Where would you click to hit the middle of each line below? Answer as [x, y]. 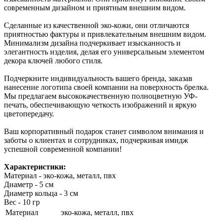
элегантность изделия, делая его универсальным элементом [104, 52]
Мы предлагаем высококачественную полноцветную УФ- [101, 96]
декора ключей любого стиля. [53, 60]
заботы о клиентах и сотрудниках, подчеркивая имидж [96, 140]
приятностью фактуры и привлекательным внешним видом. [105, 34]
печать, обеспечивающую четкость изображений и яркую [100, 105]
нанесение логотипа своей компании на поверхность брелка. [106, 87]
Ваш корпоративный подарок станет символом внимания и [104, 131]
